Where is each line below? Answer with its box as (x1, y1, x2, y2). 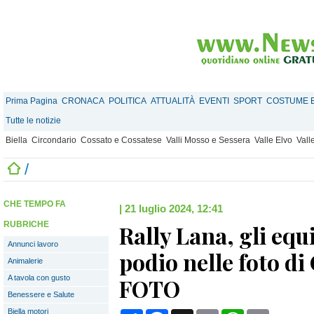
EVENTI (199, 96, 229, 106)
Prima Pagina (6, 96, 57, 106)
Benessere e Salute (8, 290, 74, 299)
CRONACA (62, 96, 104, 106)
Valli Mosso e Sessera (166, 135, 250, 145)
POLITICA (109, 96, 146, 106)
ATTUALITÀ (151, 96, 195, 106)
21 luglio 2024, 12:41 (125, 203, 223, 214)
